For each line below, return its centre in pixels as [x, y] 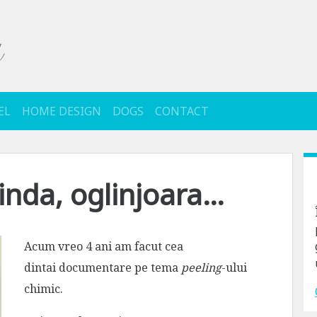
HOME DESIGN [62, 111]
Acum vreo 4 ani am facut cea [104, 246]
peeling [201, 267]
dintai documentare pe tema [103, 267]
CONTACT [182, 111]
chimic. [44, 288]
